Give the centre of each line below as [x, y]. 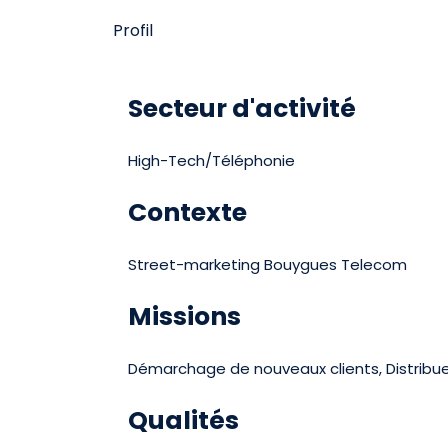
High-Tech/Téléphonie [212, 160]
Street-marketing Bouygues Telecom [268, 264]
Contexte [188, 212]
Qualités [184, 420]
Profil [133, 30]
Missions [185, 316]
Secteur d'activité [242, 108]
